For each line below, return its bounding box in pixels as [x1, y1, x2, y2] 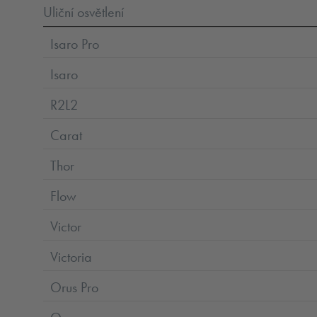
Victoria [50, 247, 93, 266]
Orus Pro [50, 277, 99, 296]
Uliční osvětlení [43, 2, 125, 21]
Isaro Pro [50, 34, 100, 53]
